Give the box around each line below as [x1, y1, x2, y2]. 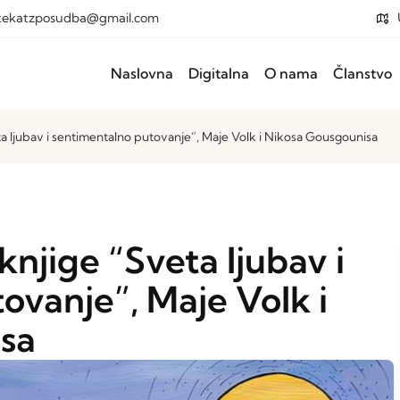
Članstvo [333, 64, 392, 82]
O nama [264, 64, 318, 82]
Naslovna [111, 64, 173, 82]
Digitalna [188, 64, 249, 82]
